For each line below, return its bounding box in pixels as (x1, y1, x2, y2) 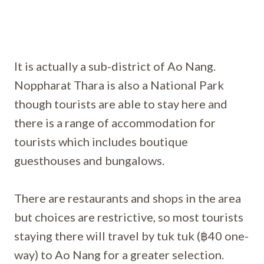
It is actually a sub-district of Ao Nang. (14, 59, 216, 73)
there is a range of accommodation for (14, 115, 216, 130)
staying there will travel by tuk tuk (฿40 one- (14, 229, 249, 243)
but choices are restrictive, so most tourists (14, 210, 243, 224)
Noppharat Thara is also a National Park (14, 78, 224, 92)
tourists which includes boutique (14, 134, 188, 148)
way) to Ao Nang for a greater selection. (14, 247, 224, 262)
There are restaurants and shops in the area (14, 191, 241, 205)
